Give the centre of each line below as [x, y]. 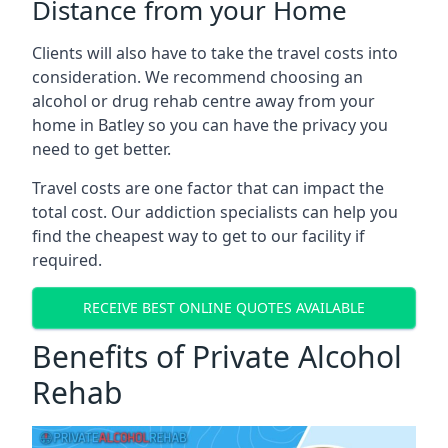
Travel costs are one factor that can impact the [208, 187]
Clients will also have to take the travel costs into [215, 52]
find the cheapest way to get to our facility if [198, 235]
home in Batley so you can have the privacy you [210, 124]
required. [67, 259]
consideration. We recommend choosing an [197, 76]
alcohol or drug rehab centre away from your [203, 100]
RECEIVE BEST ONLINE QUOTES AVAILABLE [224, 307]
